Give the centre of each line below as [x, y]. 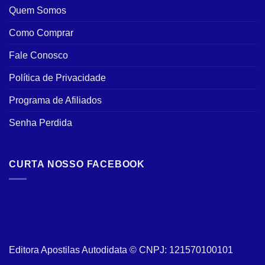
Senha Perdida [41, 123]
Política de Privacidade [57, 78]
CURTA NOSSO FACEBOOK [77, 164]
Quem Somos [38, 11]
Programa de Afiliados [55, 101]
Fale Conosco [38, 56]
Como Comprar [41, 33]
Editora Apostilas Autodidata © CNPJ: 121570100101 [121, 250]
